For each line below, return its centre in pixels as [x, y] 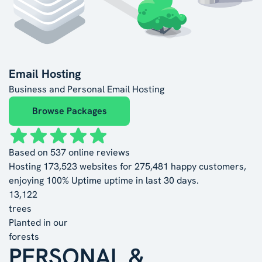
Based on [30, 153]
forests [24, 237]
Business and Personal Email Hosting [87, 89]
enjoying [27, 181]
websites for [106, 167]
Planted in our [38, 223]
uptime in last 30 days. [150, 181]
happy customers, [207, 167]
